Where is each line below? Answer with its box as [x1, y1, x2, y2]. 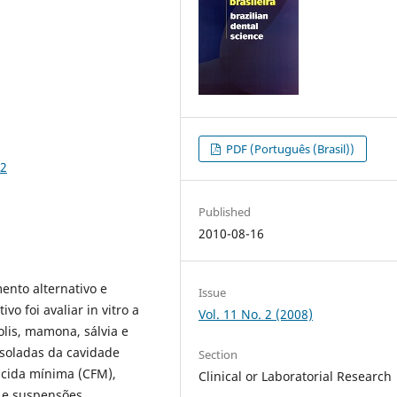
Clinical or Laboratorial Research [198, 367, 393, 385]
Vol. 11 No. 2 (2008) [198, 305, 314, 323]
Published [198, 203, 252, 220]
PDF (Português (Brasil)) [223, 140, 355, 157]
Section [198, 346, 238, 362]
